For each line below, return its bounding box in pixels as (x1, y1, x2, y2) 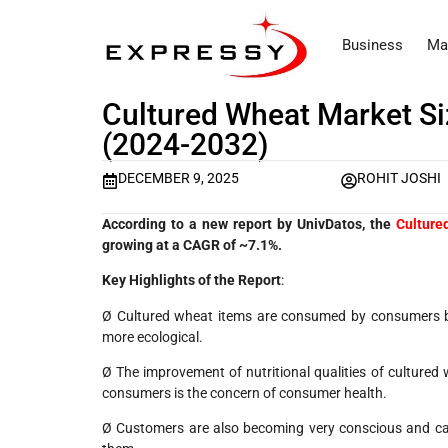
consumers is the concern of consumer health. (102, 384, 387, 401)
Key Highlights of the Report (102, 272, 281, 289)
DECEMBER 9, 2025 (118, 170, 239, 187)
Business (342, 36, 403, 55)
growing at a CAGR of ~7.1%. (102, 236, 282, 253)
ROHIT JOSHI (357, 170, 442, 187)
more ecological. (102, 328, 203, 345)
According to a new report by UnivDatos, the (102, 215, 397, 232)
